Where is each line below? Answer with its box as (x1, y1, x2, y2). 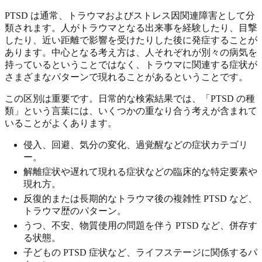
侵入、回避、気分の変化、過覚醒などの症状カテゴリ (23, 140, 248, 150)
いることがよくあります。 (5, 118, 117, 129)
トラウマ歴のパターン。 (23, 206, 126, 216)
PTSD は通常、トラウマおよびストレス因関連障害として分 (5, 11, 255, 21)
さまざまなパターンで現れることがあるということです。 (5, 72, 248, 82)
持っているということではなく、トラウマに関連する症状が (5, 60, 257, 70)
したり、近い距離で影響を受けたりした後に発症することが (5, 35, 257, 46)
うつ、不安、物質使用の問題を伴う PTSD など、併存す (23, 220, 257, 231)
